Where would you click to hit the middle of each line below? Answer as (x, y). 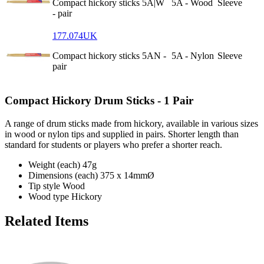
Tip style (44, 186)
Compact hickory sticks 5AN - (109, 56)
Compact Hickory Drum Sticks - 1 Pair (99, 100)
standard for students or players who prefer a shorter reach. (113, 144)
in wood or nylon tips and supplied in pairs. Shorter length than (122, 134)
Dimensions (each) (63, 175)
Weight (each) (54, 164)
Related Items (47, 221)
